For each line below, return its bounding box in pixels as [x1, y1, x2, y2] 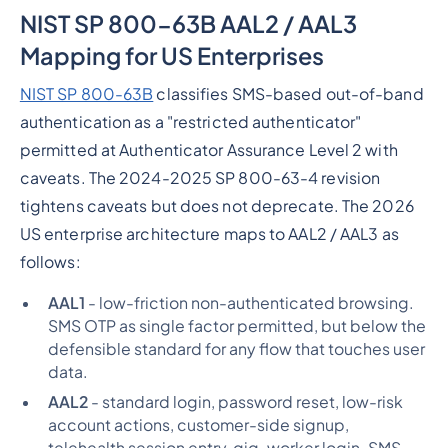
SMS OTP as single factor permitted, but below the [47, 315, 426, 336]
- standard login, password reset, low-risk [87, 392, 403, 413]
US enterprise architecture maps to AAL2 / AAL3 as [19, 223, 399, 244]
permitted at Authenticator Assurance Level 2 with [19, 139, 398, 160]
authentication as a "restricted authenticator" [19, 111, 362, 132]
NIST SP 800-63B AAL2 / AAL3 [19, 8, 357, 38]
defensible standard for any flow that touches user [47, 338, 425, 359]
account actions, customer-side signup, [47, 415, 349, 436]
